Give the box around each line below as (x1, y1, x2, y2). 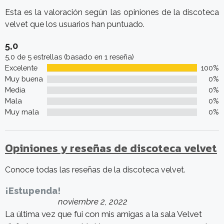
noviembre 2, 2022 (58, 196, 128, 207)
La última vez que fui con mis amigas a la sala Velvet (5, 209, 202, 219)
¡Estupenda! (5, 185, 61, 196)
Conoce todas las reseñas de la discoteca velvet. (5, 165, 185, 175)
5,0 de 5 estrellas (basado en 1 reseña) (5, 52, 134, 61)
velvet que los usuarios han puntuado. (5, 19, 144, 29)
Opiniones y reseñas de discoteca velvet (5, 140, 217, 157)
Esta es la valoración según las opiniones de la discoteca (5, 7, 219, 17)
